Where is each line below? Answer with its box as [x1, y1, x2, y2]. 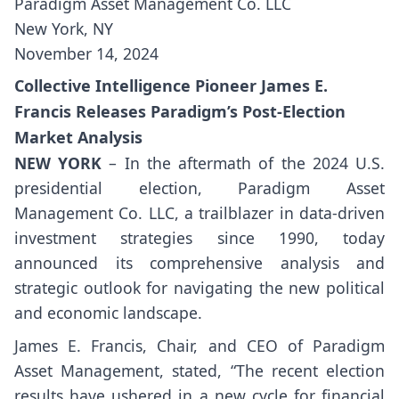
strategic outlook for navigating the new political [14, 277, 385, 299]
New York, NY [14, 17, 113, 39]
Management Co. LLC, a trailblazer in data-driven [14, 202, 385, 224]
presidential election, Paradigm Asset [14, 177, 385, 199]
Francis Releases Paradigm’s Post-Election [14, 101, 346, 123]
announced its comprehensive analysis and [14, 252, 385, 274]
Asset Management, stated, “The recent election [14, 360, 385, 382]
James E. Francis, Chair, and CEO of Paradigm [14, 335, 385, 357]
